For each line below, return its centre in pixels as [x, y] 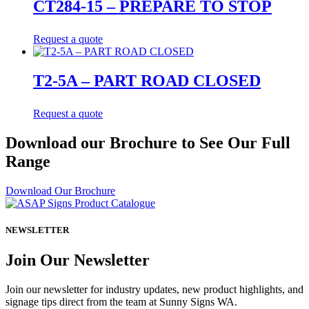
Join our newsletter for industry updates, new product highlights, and [154, 289]
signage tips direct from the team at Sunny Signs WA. [121, 301]
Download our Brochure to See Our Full [148, 142]
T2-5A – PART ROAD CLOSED [147, 81]
